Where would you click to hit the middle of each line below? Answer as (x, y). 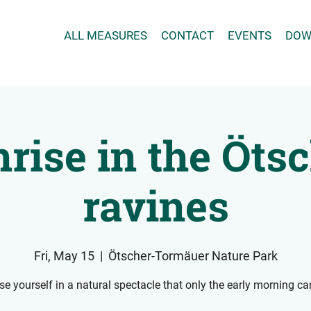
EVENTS (249, 36)
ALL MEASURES (105, 36)
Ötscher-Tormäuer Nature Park (193, 255)
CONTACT (187, 36)
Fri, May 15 (64, 255)
